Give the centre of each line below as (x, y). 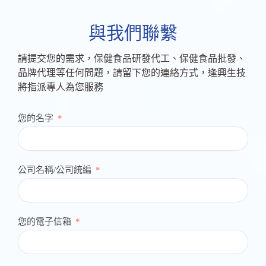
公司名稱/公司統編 (55, 170)
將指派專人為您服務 (61, 87)
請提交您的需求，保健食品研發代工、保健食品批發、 (132, 58)
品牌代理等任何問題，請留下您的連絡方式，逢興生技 (132, 72)
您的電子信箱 (45, 221)
